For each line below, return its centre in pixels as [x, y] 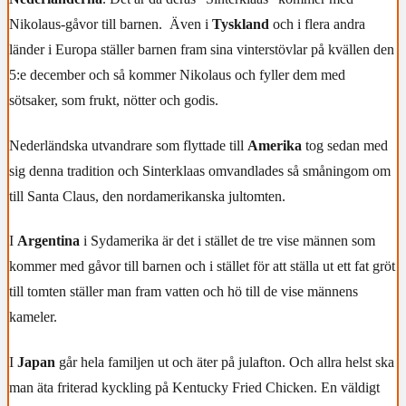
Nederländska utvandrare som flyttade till [128, 145]
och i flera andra [317, 24]
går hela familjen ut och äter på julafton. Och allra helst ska [225, 362]
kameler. [33, 317]
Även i [191, 24]
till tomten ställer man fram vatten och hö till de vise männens [184, 292]
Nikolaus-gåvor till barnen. [86, 24]
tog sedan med [345, 145]
